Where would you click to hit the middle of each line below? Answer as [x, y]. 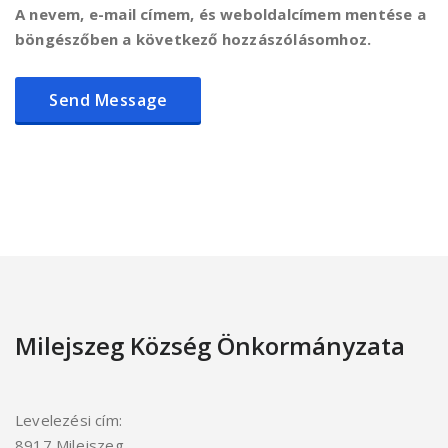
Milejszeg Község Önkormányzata [210, 345]
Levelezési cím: [68, 420]
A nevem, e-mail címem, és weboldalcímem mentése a [220, 14]
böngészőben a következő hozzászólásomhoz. [193, 39]
